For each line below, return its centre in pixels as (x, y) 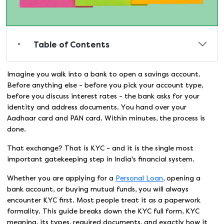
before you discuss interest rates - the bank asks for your (103, 96)
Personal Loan (139, 178)
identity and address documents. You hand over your (97, 107)
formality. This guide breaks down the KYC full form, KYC (103, 211)
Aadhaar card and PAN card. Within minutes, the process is (106, 118)
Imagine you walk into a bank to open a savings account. (104, 74)
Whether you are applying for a (61, 178)
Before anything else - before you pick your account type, (105, 85)
